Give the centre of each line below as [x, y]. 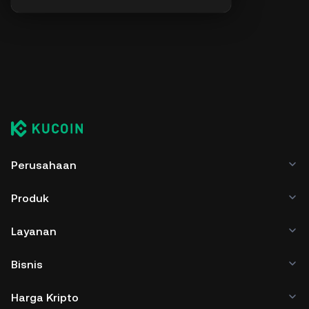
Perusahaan [44, 165]
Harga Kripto [45, 298]
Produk [30, 198]
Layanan [34, 231]
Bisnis [27, 265]
